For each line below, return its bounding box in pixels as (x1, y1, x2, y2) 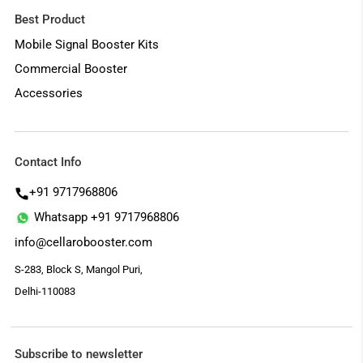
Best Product (15, 11, 86, 27)
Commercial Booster (15, 61, 128, 76)
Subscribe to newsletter (15, 346, 143, 361)
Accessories (15, 85, 83, 100)
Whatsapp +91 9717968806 (31, 209, 180, 224)
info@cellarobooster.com (15, 234, 153, 250)
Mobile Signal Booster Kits (15, 36, 160, 52)
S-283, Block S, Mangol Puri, (15, 263, 143, 275)
